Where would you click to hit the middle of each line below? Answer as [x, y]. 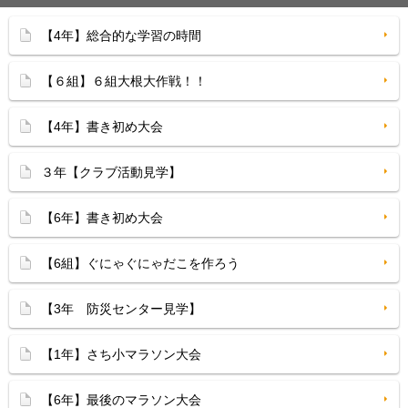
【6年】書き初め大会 [102, 218]
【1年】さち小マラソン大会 [121, 354]
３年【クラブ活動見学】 [111, 172]
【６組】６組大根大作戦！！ [124, 81]
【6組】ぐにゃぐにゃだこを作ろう [140, 263]
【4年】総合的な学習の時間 [121, 36]
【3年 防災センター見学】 [121, 309]
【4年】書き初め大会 [102, 127]
